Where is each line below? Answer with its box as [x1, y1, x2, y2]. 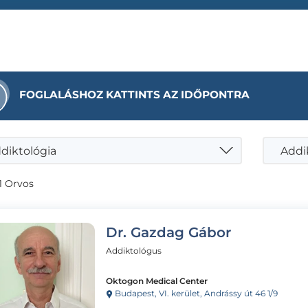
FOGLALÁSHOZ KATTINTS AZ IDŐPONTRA [19, 87, 250, 101]
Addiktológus [106, 245, 162, 256]
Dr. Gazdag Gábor [106, 223, 231, 241]
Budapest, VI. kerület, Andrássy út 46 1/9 [113, 287, 278, 298]
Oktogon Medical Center [106, 275, 208, 286]
